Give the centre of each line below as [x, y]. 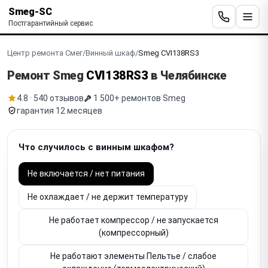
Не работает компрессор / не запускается [133, 220]
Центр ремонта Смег [45, 53]
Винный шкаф [110, 53]
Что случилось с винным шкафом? [96, 147]
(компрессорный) [133, 232]
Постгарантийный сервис [51, 23]
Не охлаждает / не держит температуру [108, 197]
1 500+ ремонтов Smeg [139, 98]
